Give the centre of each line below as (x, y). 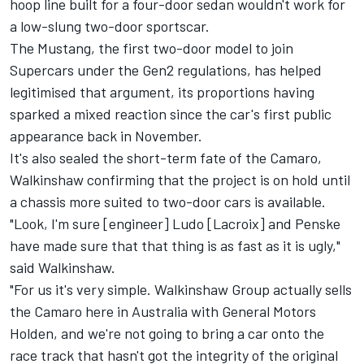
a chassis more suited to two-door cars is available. (168, 202)
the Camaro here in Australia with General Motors (163, 312)
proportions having (256, 92)
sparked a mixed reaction (88, 114)
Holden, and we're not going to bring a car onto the (167, 334)
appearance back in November (104, 136)
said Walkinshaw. (63, 268)
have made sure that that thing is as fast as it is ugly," (175, 246)
